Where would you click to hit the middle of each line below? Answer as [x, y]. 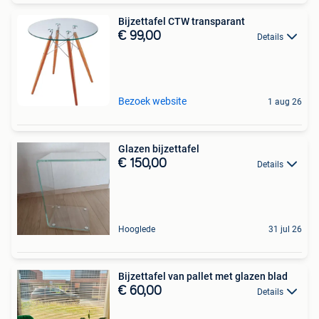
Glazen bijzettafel [159, 148]
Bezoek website [152, 101]
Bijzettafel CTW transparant [182, 21]
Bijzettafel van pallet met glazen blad [203, 276]
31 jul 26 [285, 229]
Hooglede [137, 229]
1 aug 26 [285, 101]
